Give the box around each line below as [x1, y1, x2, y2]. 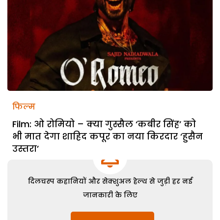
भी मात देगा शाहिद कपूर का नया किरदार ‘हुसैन [12, 130, 203, 142]
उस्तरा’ [12, 142, 39, 155]
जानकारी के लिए [82, 190, 137, 200]
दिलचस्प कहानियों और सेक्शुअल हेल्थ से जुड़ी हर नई [27, 176, 192, 186]
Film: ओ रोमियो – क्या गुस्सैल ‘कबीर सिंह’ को [12, 117, 196, 130]
